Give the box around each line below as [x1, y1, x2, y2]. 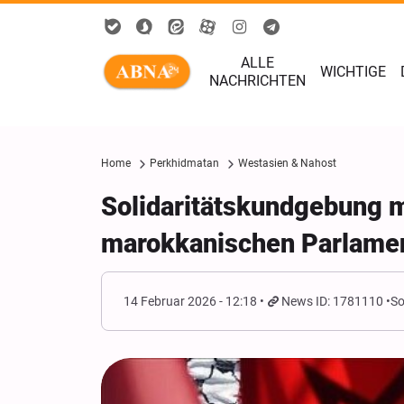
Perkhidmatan [150, 157, 219, 170]
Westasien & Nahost [238, 157, 336, 170]
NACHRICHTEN [209, 72, 306, 89]
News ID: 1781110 [281, 294, 384, 308]
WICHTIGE [320, 63, 386, 80]
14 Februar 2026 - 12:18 [124, 294, 257, 308]
